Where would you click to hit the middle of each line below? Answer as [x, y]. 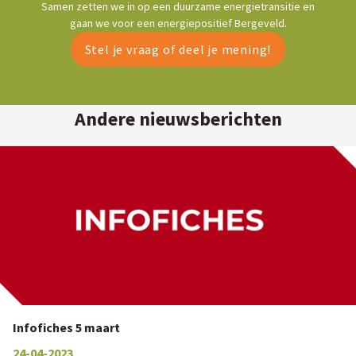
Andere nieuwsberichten [178, 119]
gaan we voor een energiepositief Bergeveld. [178, 23]
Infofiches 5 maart [66, 327]
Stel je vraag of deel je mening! [178, 49]
